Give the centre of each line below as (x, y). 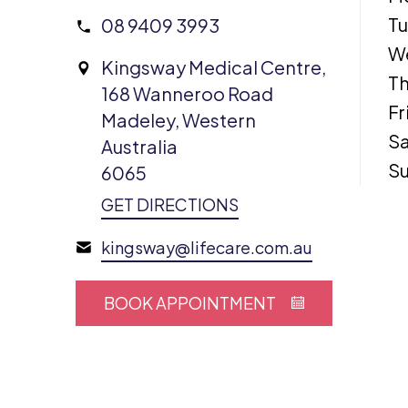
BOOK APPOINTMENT (190, 303)
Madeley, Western (179, 120)
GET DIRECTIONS (170, 205)
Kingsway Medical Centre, (214, 67)
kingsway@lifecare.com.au (207, 248)
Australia (140, 147)
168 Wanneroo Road (188, 94)
